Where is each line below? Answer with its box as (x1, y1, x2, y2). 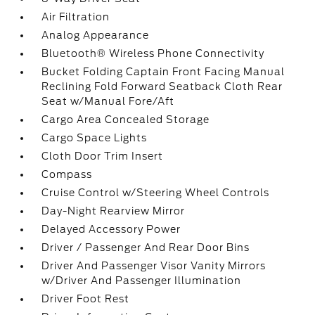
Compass (41, 169, 93, 180)
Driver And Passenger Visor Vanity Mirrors (41, 260, 266, 271)
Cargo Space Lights (41, 132, 148, 143)
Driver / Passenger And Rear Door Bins (41, 242, 250, 253)
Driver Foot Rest (41, 293, 130, 304)
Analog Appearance (41, 30, 150, 41)
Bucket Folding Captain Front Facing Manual (41, 66, 285, 77)
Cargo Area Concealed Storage (41, 114, 210, 125)
